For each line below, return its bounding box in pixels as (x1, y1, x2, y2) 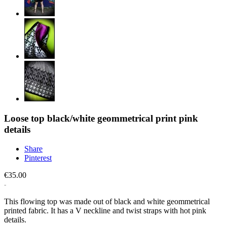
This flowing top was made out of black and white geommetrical (4, 197, 210, 206)
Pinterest (24, 154, 52, 163)
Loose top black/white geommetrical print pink (4, 112, 198, 124)
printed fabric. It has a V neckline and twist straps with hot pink (4, 206, 206, 215)
